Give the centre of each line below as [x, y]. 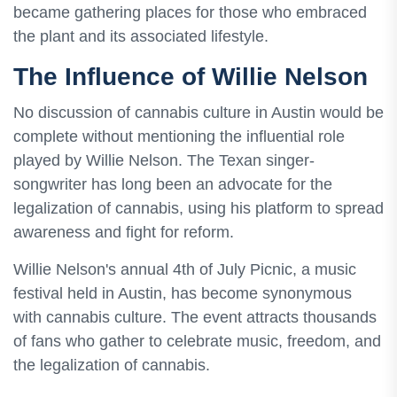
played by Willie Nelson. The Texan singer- [164, 160]
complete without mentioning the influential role [179, 136]
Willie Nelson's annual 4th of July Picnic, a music [185, 269]
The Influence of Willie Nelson [191, 76]
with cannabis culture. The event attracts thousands [195, 317]
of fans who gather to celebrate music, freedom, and [197, 341]
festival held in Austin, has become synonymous [183, 293]
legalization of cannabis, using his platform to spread [198, 208]
